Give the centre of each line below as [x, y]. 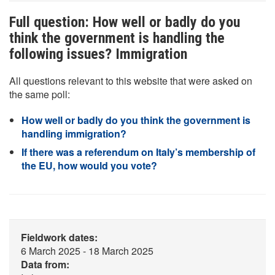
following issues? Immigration [98, 54]
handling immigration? [74, 134]
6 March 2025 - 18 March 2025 [87, 251]
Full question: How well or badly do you [125, 22]
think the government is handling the [117, 38]
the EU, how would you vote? [89, 165]
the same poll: [40, 94]
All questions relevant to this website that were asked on [131, 81]
